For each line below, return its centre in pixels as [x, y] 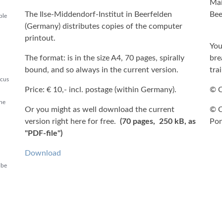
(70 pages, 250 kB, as [158, 121]
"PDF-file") [44, 133]
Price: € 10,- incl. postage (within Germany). [101, 90]
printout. [40, 38]
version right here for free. [72, 121]
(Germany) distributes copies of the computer [104, 26]
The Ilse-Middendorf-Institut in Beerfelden [98, 14]
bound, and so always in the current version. [102, 70]
